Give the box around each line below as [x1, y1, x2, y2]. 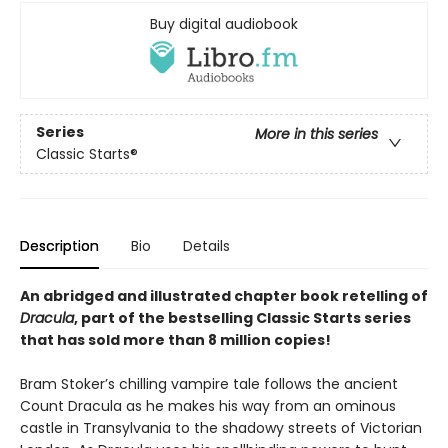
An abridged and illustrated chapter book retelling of [20, 285, 428, 306]
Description [20, 235, 99, 256]
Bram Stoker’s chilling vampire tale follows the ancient [20, 373, 398, 394]
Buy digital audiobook [150, 14, 298, 35]
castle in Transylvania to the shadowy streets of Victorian [20, 417, 422, 438]
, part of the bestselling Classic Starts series [74, 307, 411, 328]
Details [183, 235, 230, 256]
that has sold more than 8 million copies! [20, 329, 331, 350]
